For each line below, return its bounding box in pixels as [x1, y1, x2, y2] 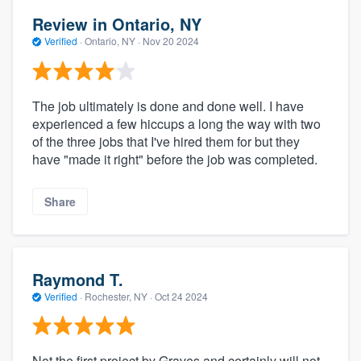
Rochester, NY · [82, 288, 155, 303]
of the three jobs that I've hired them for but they [32, 131, 300, 151]
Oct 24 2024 [155, 288, 208, 303]
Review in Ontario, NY [32, 12, 201, 36]
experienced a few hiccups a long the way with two [32, 114, 321, 133]
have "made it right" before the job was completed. [32, 149, 317, 168]
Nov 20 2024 [143, 34, 199, 48]
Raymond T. [32, 267, 123, 291]
